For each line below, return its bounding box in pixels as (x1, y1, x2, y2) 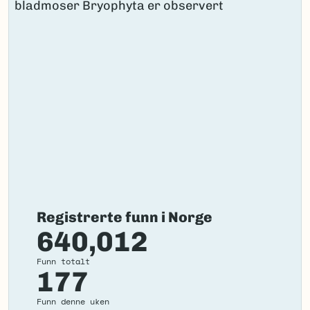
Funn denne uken (37, 295, 109, 307)
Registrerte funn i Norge (37, 208, 212, 226)
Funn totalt (37, 255, 90, 267)
